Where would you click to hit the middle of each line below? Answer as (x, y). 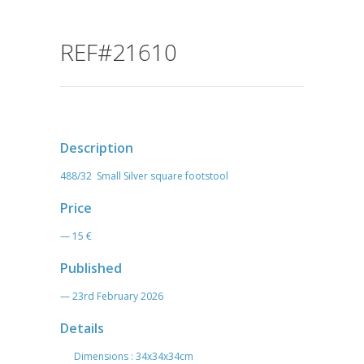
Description (97, 147)
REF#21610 (119, 52)
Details (82, 328)
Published (91, 268)
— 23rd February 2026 (112, 296)
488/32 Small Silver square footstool (144, 175)
